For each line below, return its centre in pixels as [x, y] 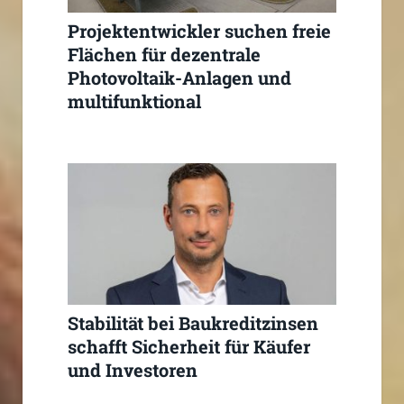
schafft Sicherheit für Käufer [189, 347]
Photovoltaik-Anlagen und [179, 78]
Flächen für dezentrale [164, 55]
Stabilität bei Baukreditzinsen [193, 323]
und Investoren [133, 370]
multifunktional [134, 101]
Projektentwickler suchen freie [199, 31]
